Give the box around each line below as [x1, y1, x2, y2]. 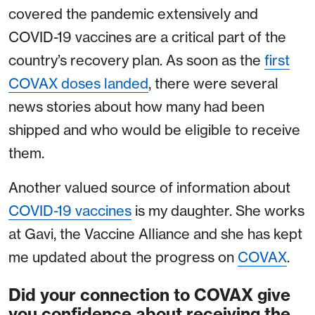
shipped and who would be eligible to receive [8, 121, 300, 139]
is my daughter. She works [131, 202, 304, 220]
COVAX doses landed [8, 75, 148, 93]
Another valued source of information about [8, 179, 290, 197]
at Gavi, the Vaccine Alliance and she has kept [8, 225, 302, 243]
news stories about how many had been [8, 98, 264, 116]
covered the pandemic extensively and [8, 5, 258, 23]
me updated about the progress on [8, 248, 238, 266]
